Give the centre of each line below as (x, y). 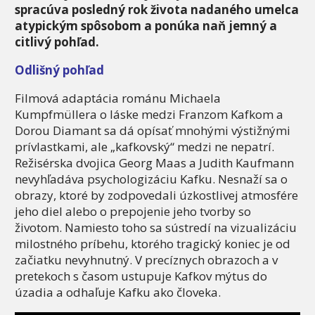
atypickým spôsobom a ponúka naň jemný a (146, 26)
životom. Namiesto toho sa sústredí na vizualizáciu (156, 228)
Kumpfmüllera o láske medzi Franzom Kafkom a (149, 115)
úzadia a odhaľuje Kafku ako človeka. (118, 292)
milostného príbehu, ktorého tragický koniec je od (153, 244)
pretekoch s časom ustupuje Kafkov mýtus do (141, 276)
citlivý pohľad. (57, 42)
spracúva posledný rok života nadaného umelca (157, 10)
